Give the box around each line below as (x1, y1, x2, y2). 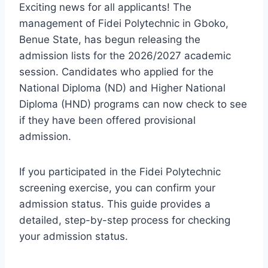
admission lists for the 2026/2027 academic (19, 49, 231, 62)
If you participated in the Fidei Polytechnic (19, 165, 221, 178)
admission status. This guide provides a (19, 197, 211, 210)
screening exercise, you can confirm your (19, 181, 215, 194)
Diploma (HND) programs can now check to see (19, 98, 247, 110)
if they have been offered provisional (19, 114, 196, 126)
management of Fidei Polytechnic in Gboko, (19, 17, 229, 29)
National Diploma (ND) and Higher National (19, 81, 226, 94)
